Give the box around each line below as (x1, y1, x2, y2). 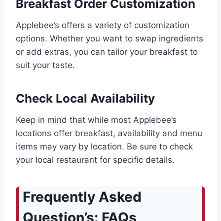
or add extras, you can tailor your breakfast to (16, 47, 198, 57)
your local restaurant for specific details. (16, 155, 175, 165)
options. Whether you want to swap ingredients (16, 34, 203, 44)
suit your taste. (16, 60, 75, 71)
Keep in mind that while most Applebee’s (16, 115, 177, 125)
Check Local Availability (16, 91, 155, 106)
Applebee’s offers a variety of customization (16, 20, 189, 31)
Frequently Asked (23, 188, 142, 206)
